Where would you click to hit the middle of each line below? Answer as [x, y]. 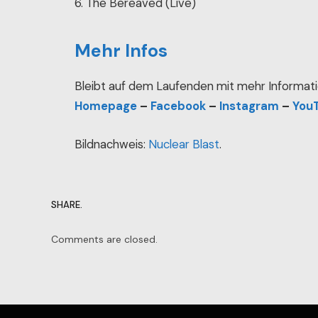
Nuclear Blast [184, 144]
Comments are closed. [104, 239]
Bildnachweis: [112, 144]
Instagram [250, 106]
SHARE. [67, 205]
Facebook [179, 106]
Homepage [106, 106]
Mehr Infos [121, 50]
